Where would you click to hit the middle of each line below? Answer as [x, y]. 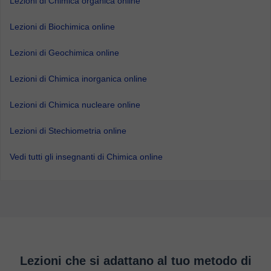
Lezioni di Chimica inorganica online [78, 79]
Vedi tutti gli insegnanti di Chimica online [86, 157]
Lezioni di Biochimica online [62, 27]
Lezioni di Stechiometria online [68, 131]
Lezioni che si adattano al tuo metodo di [135, 261]
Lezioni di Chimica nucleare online [75, 105]
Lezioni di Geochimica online [64, 53]
